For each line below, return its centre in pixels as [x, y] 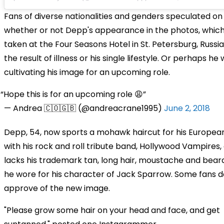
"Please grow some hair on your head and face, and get [112, 210]
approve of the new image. [57, 188]
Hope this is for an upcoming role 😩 [73, 94]
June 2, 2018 [187, 108]
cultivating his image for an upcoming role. [87, 72]
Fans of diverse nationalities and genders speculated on [113, 16]
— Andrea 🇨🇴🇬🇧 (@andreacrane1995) [84, 108]
